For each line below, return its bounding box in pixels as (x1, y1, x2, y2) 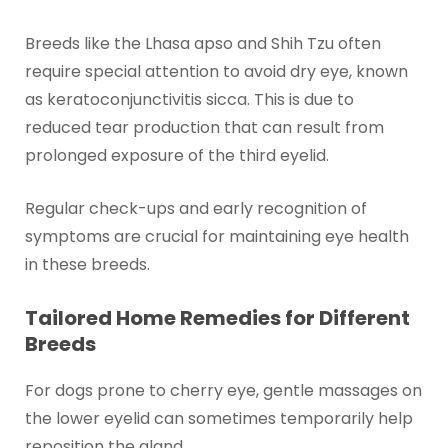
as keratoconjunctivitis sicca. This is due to (24, 87, 354, 111)
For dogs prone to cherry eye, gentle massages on (24, 378, 422, 402)
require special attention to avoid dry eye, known (24, 59, 408, 83)
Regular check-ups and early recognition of (24, 197, 367, 221)
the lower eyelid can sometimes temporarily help (24, 406, 413, 430)
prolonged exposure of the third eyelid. (24, 143, 329, 167)
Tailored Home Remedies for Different (24, 303, 410, 332)
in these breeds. (24, 253, 150, 277)
